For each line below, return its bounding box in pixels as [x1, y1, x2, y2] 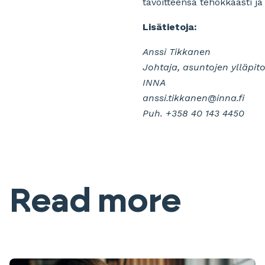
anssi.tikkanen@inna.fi [143, 92, 244, 104]
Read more [9, 185, 181, 218]
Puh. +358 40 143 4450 [143, 107, 244, 119]
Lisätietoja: [143, 21, 197, 33]
